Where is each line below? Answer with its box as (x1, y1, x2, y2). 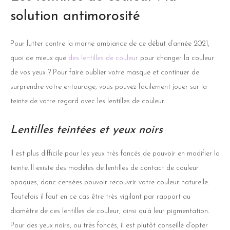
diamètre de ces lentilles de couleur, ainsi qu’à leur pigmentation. (10, 207, 209, 215)
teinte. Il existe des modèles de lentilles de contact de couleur (10, 164, 199, 172)
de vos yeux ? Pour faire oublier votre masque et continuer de (10, 68, 199, 76)
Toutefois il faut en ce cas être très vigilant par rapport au (10, 193, 190, 201)
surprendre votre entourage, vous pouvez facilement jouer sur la (10, 83, 207, 91)
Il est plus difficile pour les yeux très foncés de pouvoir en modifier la (10, 149, 220, 158)
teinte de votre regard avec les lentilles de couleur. (10, 97, 167, 105)
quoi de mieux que (10, 54, 68, 62)
